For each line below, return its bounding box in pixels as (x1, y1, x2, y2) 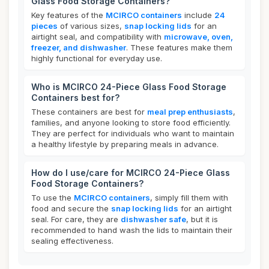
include (182, 10, 214, 20)
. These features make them (126, 43, 232, 52)
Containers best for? (31, 92, 119, 103)
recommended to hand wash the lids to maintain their (31, 225, 232, 235)
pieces (31, 21, 58, 31)
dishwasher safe (121, 214, 186, 224)
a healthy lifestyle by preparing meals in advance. (31, 139, 219, 149)
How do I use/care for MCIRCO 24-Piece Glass (31, 168, 230, 178)
